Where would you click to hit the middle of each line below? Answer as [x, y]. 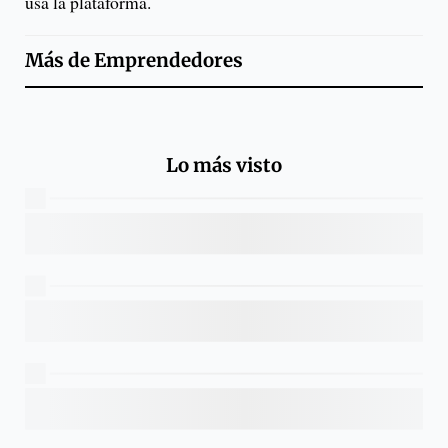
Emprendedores [168, 61]
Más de [59, 61]
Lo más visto [224, 165]
